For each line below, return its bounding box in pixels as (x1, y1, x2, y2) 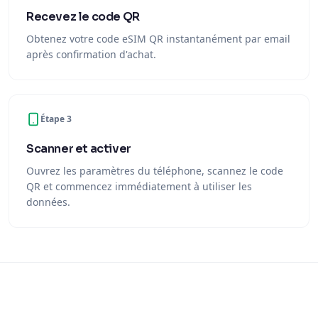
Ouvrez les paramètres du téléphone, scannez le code (26, 164, 283, 177)
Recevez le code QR (26, 9, 140, 24)
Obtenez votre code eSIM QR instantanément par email (26, 32, 290, 45)
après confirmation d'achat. (26, 48, 156, 61)
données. (26, 195, 70, 209)
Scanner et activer (26, 141, 131, 156)
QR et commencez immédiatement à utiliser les (26, 180, 252, 193)
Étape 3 (40, 113, 72, 125)
